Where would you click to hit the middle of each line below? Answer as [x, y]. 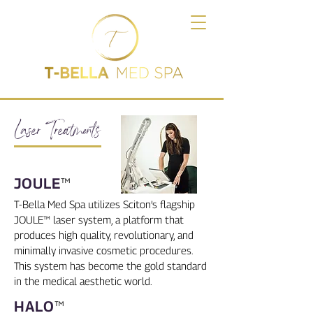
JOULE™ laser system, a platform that [99, 219]
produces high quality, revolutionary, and [104, 235]
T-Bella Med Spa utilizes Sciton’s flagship [104, 204]
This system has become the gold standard [110, 265]
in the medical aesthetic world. [83, 281]
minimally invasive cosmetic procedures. [103, 250]
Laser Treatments [57, 130]
